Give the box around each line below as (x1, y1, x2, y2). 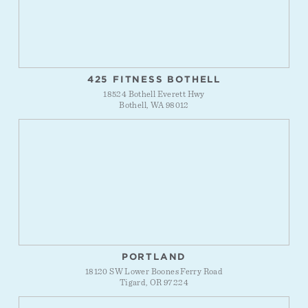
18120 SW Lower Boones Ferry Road (85, 267, 223, 277)
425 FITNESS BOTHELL (87, 74, 221, 85)
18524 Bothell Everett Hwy (103, 90, 205, 100)
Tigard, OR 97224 (119, 278, 189, 288)
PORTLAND (121, 251, 187, 262)
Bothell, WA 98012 (119, 101, 189, 111)
